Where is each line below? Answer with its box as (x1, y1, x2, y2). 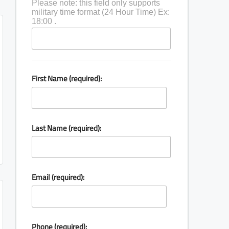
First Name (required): (32, 71, 102, 86)
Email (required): (32, 170, 84, 185)
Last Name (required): (32, 120, 101, 135)
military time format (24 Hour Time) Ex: (32, 7, 170, 16)
